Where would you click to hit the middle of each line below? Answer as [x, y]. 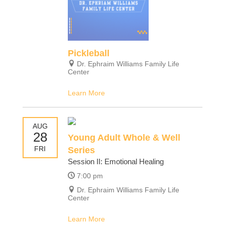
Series [81, 150]
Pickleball [88, 53]
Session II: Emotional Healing [116, 162]
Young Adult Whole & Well [124, 138]
